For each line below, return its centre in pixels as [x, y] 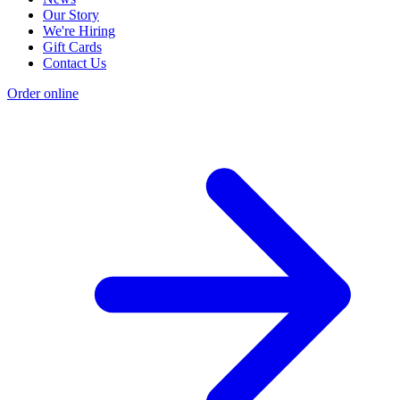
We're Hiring [79, 31]
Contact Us [75, 63]
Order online [43, 94]
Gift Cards [72, 47]
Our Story [71, 15]
